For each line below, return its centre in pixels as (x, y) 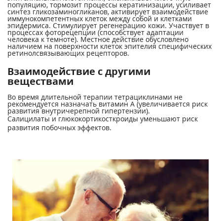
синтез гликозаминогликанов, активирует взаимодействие (108, 12)
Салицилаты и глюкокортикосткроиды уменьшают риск (103, 119)
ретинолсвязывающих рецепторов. (68, 53)
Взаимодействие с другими (79, 71)
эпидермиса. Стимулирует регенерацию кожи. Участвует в (108, 25)
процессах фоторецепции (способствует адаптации (95, 32)
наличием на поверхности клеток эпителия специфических (110, 46)
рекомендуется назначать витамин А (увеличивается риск (108, 104)
